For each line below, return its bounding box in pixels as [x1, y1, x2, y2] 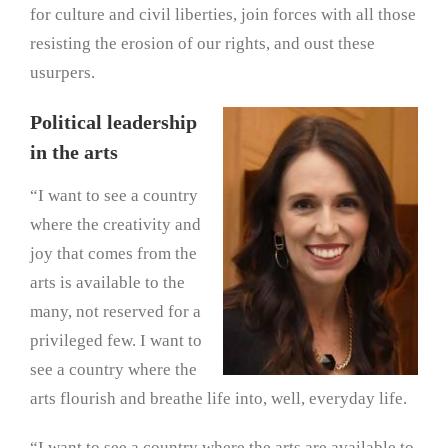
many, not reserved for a [30, 302, 201, 322]
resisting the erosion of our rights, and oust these [30, 34, 375, 54]
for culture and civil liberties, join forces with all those [30, 5, 416, 25]
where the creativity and [30, 215, 201, 235]
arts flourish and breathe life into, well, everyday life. [30, 389, 407, 409]
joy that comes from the [30, 244, 197, 264]
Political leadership [30, 111, 197, 134]
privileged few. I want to [30, 331, 202, 351]
